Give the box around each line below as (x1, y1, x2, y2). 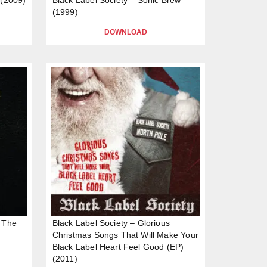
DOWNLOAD (104, 27, 147, 36)
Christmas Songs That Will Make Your (52, 230, 198, 240)
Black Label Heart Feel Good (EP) (52, 242, 184, 252)
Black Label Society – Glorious (52, 218, 170, 228)
